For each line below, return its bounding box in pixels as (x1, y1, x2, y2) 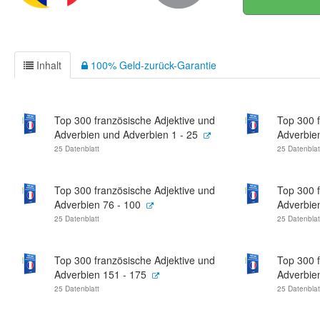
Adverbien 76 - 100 (54, 197, 141, 211)
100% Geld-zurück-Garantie (88, 58, 216, 72)
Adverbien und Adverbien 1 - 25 (54, 127, 198, 141)
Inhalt (34, 58, 61, 72)
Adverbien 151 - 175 (54, 267, 146, 281)
